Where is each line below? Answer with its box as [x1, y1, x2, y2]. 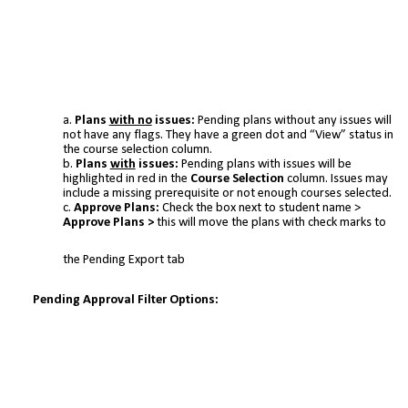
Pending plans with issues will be [180, 158, 352, 172]
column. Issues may [286, 172, 388, 187]
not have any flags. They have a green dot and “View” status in [62, 128, 393, 143]
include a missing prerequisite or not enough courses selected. [62, 187, 392, 201]
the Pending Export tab [62, 253, 185, 268]
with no [108, 114, 152, 128]
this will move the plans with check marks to [156, 216, 386, 230]
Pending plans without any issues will [194, 114, 392, 128]
